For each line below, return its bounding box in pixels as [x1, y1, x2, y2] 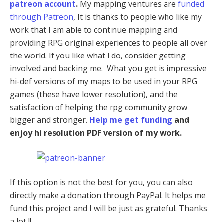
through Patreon [10, 11, 73, 23]
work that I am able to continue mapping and [10, 24, 177, 36]
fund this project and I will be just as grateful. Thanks [10, 203, 207, 214]
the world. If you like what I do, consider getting [10, 50, 186, 61]
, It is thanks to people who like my [73, 11, 202, 23]
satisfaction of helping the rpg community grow [10, 102, 187, 113]
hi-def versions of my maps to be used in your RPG [10, 76, 197, 87]
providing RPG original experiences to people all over [10, 37, 207, 49]
